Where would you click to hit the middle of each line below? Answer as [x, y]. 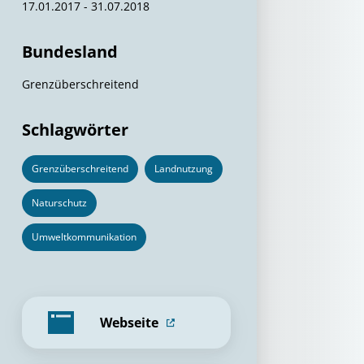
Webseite [129, 323]
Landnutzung [184, 169]
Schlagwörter [75, 130]
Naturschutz [59, 203]
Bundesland [70, 52]
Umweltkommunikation [84, 237]
